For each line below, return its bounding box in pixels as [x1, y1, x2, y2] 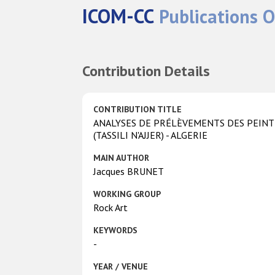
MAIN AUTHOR [93, 152, 150, 163]
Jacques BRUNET [93, 165, 165, 177]
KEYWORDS [93, 224, 138, 236]
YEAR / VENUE [93, 260, 149, 272]
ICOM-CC [82, 3, 155, 29]
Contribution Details [82, 61, 211, 80]
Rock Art [93, 201, 128, 214]
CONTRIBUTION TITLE [93, 103, 182, 115]
